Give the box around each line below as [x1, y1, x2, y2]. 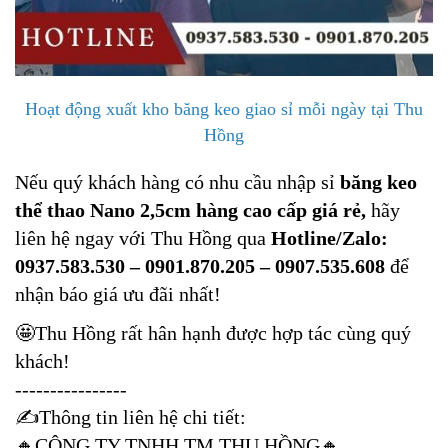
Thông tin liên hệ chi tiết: [39, 405, 246, 428]
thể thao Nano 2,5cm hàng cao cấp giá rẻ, [15, 199, 371, 222]
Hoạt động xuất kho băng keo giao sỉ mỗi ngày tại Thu [25, 99, 423, 120]
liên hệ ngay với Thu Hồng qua [15, 227, 271, 250]
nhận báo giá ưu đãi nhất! [15, 283, 221, 306]
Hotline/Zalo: [271, 227, 388, 250]
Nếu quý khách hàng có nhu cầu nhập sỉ [15, 171, 340, 194]
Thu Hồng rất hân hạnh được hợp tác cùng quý [35, 321, 411, 344]
